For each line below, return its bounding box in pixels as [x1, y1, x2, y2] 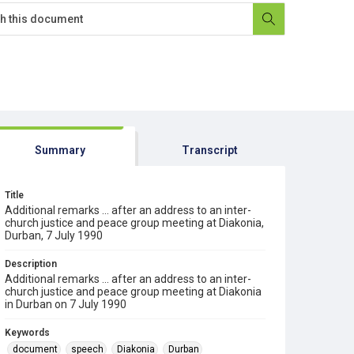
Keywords [5, 327, 50, 338]
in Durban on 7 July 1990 [5, 298, 126, 311]
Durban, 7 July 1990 [5, 229, 103, 242]
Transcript [182, 144, 239, 156]
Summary [34, 144, 85, 156]
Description [5, 258, 57, 269]
